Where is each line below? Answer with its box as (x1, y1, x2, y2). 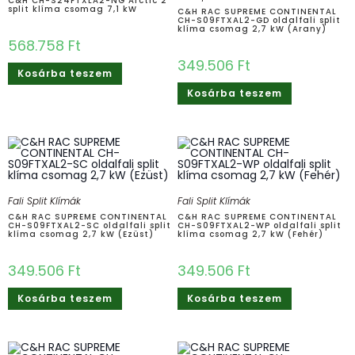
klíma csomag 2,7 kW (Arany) (177, 22, 326, 35)
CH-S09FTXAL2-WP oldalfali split (177, 219, 342, 231)
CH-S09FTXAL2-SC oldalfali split (8, 219, 171, 231)
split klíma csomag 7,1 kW (8, 2, 137, 15)
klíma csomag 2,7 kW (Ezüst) (8, 227, 154, 240)
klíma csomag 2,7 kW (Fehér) (177, 227, 323, 240)
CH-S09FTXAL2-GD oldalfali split (177, 13, 341, 26)
